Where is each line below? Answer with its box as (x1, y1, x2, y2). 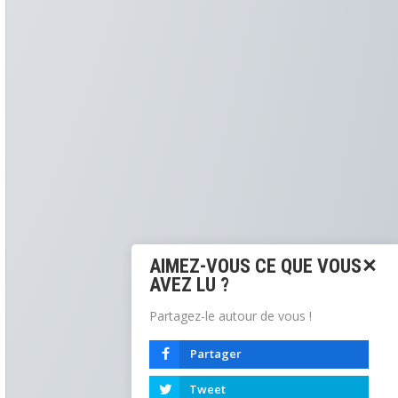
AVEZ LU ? (149, 274, 229, 296)
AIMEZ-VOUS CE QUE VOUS (149, 255, 362, 277)
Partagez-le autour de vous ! (149, 307, 312, 324)
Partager (190, 346, 242, 362)
